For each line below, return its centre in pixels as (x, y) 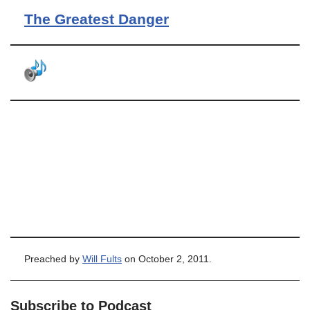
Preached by (53, 259)
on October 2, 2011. (167, 259)
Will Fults (102, 259)
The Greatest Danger (97, 19)
